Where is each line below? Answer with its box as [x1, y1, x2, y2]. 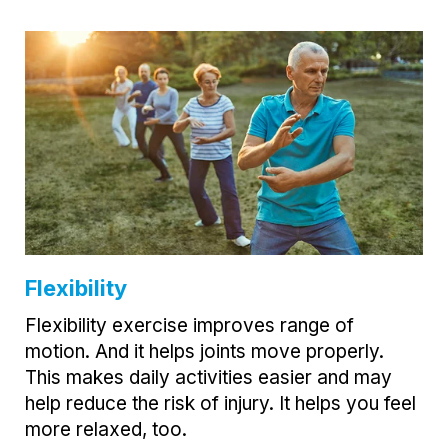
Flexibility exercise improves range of [25, 314, 354, 338]
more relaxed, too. [25, 418, 187, 442]
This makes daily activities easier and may [25, 366, 392, 390]
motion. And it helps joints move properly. [25, 340, 384, 364]
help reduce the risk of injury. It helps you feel [25, 392, 416, 416]
